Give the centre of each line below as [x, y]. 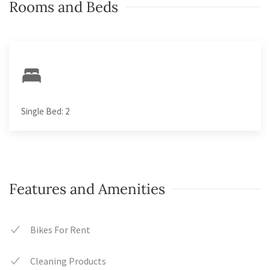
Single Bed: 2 [45, 111]
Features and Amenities [87, 189]
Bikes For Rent [60, 230]
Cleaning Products [68, 261]
